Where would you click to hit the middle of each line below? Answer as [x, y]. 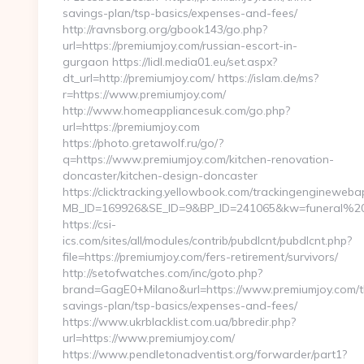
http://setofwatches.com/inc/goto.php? [162, 273]
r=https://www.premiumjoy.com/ [144, 94]
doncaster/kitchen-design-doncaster [160, 175]
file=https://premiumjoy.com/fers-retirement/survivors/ [200, 257]
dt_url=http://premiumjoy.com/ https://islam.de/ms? [191, 78]
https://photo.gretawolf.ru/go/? [143, 143]
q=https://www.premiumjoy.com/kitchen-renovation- [198, 159]
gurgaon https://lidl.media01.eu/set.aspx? [170, 62]
